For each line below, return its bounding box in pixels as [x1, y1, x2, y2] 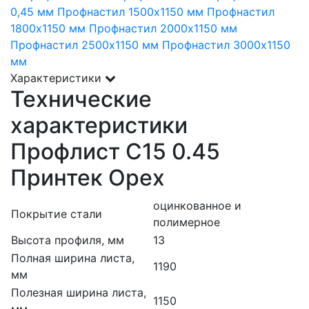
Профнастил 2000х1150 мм [89, 21, 237, 35]
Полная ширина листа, [11, 250, 134, 265]
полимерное [153, 215, 220, 229]
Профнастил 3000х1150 [162, 37, 290, 52]
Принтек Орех [10, 163, 165, 191]
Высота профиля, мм [11, 232, 124, 247]
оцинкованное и [153, 198, 241, 212]
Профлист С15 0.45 [10, 137, 220, 165]
